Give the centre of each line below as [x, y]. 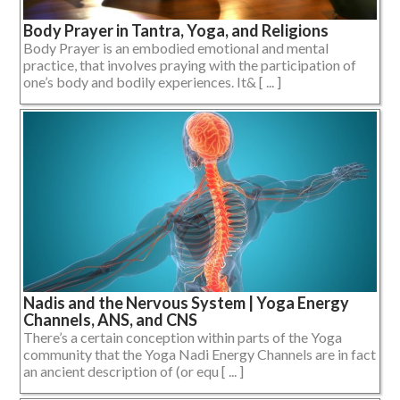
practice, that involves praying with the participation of [190, 64]
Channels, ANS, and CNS [110, 320]
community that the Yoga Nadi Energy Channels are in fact [200, 354]
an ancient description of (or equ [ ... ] [133, 371]
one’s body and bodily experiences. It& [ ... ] [152, 81]
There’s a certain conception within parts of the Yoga [183, 337]
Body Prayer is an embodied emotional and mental [176, 47]
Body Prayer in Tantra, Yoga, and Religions [176, 30]
